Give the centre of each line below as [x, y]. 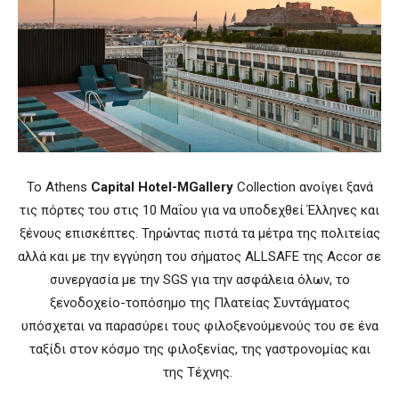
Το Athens [58, 187]
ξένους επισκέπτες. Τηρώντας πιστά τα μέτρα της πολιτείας [199, 233]
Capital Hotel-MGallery [162, 187]
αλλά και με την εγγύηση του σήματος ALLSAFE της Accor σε [199, 256]
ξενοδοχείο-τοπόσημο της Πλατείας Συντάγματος [199, 302]
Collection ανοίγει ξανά [303, 187]
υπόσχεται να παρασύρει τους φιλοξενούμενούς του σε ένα [199, 326]
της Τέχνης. [199, 372]
